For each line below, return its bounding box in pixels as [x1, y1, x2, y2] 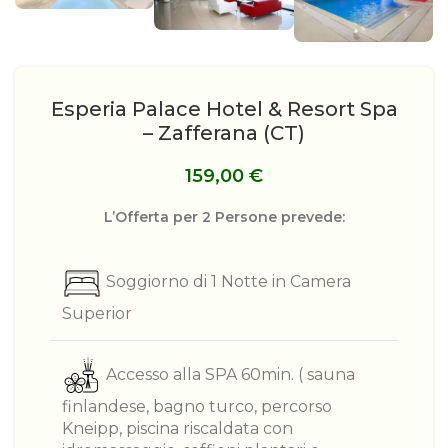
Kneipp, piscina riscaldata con [62, 418, 293, 438]
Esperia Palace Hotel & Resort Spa [50, 96, 398, 121]
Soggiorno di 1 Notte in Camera [106, 272, 351, 292]
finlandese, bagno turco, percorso [62, 396, 332, 416]
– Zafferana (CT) [143, 120, 305, 145]
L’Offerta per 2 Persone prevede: [103, 207, 345, 226]
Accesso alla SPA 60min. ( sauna [106, 365, 355, 385]
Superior [62, 303, 132, 323]
